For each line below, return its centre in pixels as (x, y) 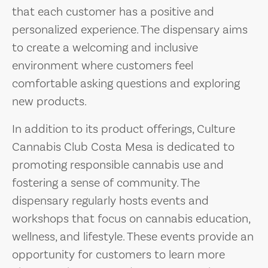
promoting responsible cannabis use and (118, 165)
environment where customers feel (103, 66)
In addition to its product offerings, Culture (124, 129)
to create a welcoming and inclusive (105, 48)
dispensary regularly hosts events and (110, 201)
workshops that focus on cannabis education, (131, 219)
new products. (49, 102)
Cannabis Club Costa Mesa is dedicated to (123, 147)
